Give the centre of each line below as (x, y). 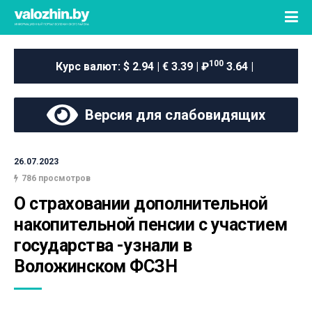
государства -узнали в (103, 245)
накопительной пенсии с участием (151, 225)
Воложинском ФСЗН (95, 266)
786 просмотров (56, 178)
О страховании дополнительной (141, 204)
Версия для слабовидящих (172, 115)
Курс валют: (89, 66)
